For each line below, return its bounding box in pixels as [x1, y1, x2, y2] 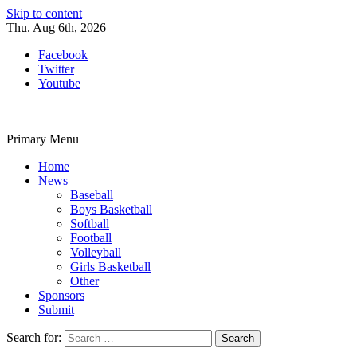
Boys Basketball [70, 202, 152, 216]
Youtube [38, 76, 80, 90]
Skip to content [6, 6, 82, 20]
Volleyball [70, 245, 121, 259]
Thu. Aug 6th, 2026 [6, 21, 106, 34]
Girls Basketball [70, 260, 151, 273]
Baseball [70, 188, 113, 202]
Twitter [38, 62, 74, 76]
